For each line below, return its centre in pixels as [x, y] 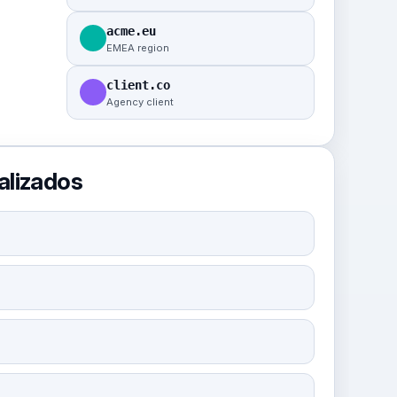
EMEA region [138, 47]
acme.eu [132, 31]
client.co [139, 85]
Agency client [140, 101]
